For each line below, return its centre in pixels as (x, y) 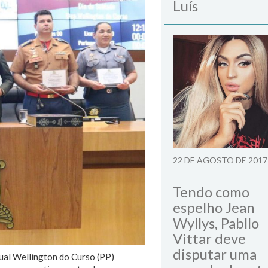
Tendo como (211, 192)
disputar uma (215, 254)
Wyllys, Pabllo (216, 223)
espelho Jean (214, 207)
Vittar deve (209, 238)
